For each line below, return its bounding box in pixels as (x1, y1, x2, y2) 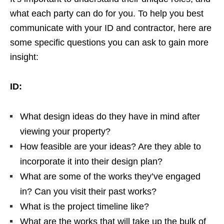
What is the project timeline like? (20, 201, 149, 212)
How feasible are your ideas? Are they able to (20, 141, 201, 152)
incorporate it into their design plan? (20, 156, 162, 167)
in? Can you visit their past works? (20, 186, 156, 197)
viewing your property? (20, 126, 110, 137)
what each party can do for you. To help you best (10, 8, 203, 19)
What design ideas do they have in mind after (20, 111, 200, 122)
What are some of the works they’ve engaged (20, 171, 200, 182)
